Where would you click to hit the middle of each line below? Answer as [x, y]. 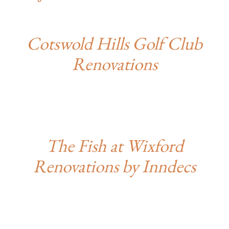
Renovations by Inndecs [114, 166]
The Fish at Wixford [114, 145]
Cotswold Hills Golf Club [114, 43]
